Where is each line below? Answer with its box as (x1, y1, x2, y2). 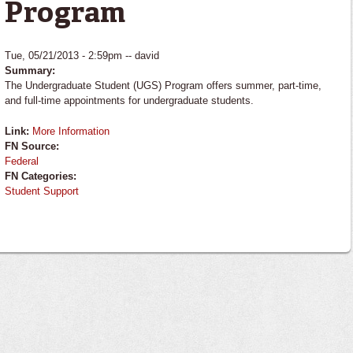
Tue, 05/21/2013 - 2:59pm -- (4, 49, 135, 61)
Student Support (4, 184, 79, 197)
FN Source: (4, 139, 62, 152)
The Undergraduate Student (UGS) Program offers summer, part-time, (4, 79, 321, 91)
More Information (32, 124, 110, 137)
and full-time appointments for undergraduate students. (4, 94, 254, 106)
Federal (4, 154, 39, 167)
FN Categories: (4, 169, 80, 182)
